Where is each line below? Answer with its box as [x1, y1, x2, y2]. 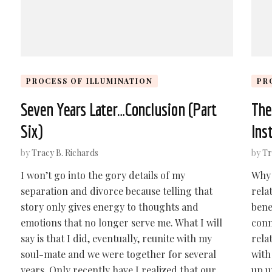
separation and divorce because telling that [20, 185, 212, 197]
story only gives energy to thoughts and [20, 200, 199, 213]
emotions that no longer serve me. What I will [20, 216, 222, 229]
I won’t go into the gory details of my [20, 169, 185, 182]
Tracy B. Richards [31, 147, 98, 158]
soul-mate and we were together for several [20, 248, 216, 260]
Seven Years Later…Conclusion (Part [20, 98, 217, 120]
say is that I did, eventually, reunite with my [20, 232, 212, 245]
